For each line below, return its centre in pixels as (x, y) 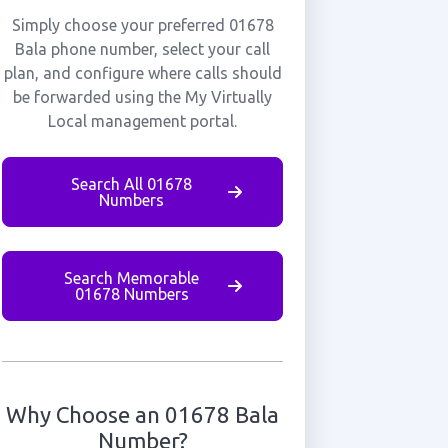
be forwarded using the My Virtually (143, 97)
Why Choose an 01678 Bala (143, 414)
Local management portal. (143, 121)
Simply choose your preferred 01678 (142, 25)
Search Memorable (132, 278)
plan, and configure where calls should (142, 73)
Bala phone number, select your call (143, 49)
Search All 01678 (132, 184)
